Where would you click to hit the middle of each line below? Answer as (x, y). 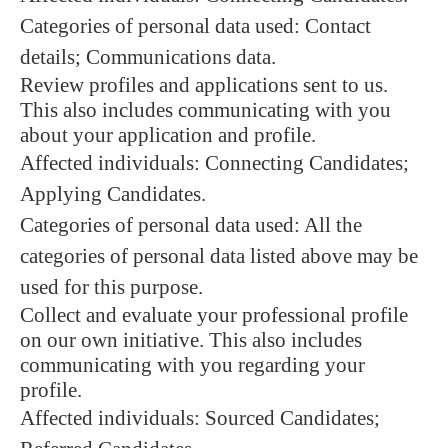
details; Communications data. (148, 57)
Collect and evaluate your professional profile (214, 315)
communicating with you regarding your (192, 365)
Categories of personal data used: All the (191, 225)
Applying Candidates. (113, 194)
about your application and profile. (168, 135)
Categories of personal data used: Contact (195, 26)
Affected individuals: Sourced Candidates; (200, 418)
